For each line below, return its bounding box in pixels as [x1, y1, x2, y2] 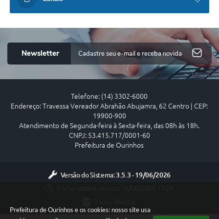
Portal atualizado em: [57, 184, 121, 193]
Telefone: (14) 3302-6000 [71, 92, 148, 101]
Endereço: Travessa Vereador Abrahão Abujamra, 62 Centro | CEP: [11, 102, 208, 110]
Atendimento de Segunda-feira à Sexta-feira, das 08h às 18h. [19, 122, 200, 130]
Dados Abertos [93, 198, 136, 206]
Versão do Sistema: [60, 171, 116, 179]
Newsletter [22, 48, 59, 59]
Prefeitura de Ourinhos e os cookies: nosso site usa [10, 206, 151, 214]
